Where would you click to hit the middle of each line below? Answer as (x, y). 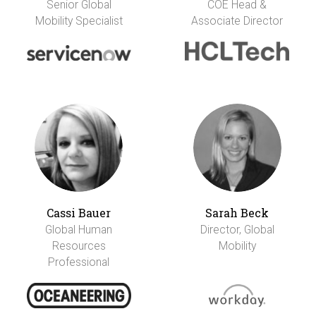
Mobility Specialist (79, 20)
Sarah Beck (237, 212)
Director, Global (237, 229)
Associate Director (237, 20)
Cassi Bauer (79, 212)
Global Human (79, 229)
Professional (79, 262)
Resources (79, 245)
